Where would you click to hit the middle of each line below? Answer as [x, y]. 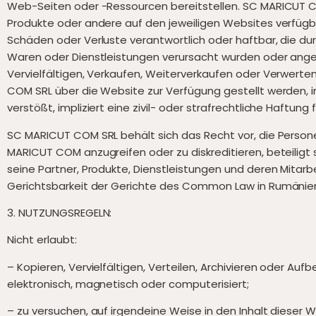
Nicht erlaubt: [42, 240]
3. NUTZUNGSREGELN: [60, 212]
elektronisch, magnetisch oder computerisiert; [128, 284]
